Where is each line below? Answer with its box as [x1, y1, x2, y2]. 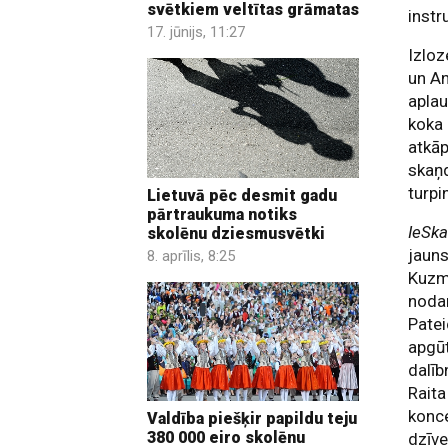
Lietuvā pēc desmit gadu [147, 185, 337, 205]
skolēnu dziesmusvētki [147, 223, 325, 243]
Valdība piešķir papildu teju [147, 409, 357, 429]
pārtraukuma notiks [147, 204, 297, 224]
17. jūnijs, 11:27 [147, 23, 245, 42]
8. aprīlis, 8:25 [147, 246, 235, 265]
